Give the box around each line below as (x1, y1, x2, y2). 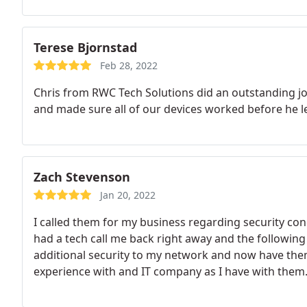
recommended (34, 280, 110, 295)
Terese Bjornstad (34, 39, 137, 56)
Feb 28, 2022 (100, 59, 158, 72)
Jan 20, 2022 (100, 188, 156, 201)
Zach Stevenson (34, 169, 130, 185)
